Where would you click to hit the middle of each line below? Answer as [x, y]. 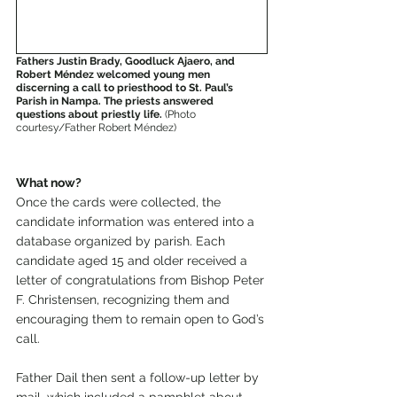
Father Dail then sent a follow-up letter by [139, 377]
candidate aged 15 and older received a [133, 260]
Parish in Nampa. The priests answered [116, 101]
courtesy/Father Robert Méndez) [96, 127]
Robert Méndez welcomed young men [114, 74]
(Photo [182, 114]
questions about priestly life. [90, 114]
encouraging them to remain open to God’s [142, 319]
